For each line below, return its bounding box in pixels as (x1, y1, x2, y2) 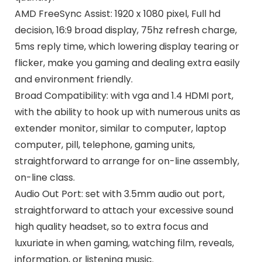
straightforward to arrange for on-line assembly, (14, 154, 239, 168)
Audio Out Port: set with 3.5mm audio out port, (14, 187, 225, 201)
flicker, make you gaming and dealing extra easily (14, 56, 240, 70)
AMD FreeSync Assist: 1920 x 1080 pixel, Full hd (14, 7, 220, 21)
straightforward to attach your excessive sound (14, 204, 233, 218)
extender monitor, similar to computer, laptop (14, 122, 226, 136)
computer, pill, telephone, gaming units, (14, 138, 195, 152)
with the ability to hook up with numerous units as (14, 105, 240, 119)
